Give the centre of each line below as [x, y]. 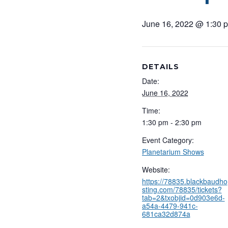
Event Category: [168, 140]
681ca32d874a [166, 214]
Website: [156, 170]
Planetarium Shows [173, 152]
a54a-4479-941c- [170, 206]
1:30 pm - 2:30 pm [172, 122]
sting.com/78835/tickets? [182, 190]
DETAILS [160, 67]
